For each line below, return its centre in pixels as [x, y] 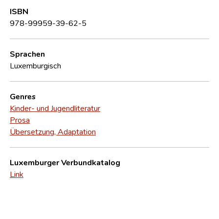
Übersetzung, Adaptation [53, 131]
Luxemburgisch [35, 65]
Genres [23, 96]
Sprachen [27, 54]
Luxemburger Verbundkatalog [65, 162]
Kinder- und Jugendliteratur [55, 108]
